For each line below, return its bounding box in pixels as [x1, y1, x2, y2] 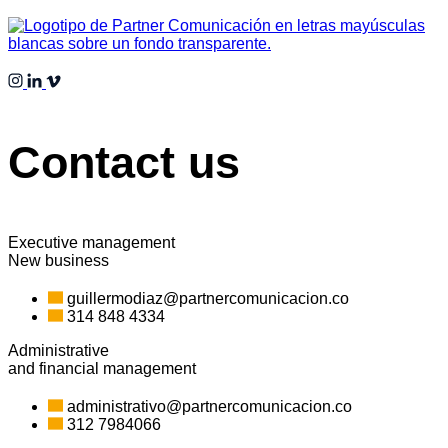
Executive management [8, 233, 175, 251]
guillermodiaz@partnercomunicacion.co [67, 289, 349, 307]
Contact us [8, 136, 240, 188]
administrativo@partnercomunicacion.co [67, 397, 352, 415]
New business [8, 251, 109, 269]
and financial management [8, 359, 196, 377]
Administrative [8, 341, 109, 359]
